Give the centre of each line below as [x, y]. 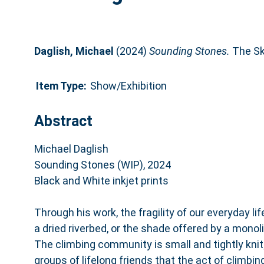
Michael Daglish [71, 148]
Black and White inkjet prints [101, 180]
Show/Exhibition [128, 85]
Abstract [63, 121]
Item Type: [61, 85]
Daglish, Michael [74, 51]
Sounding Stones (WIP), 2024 [102, 164]
